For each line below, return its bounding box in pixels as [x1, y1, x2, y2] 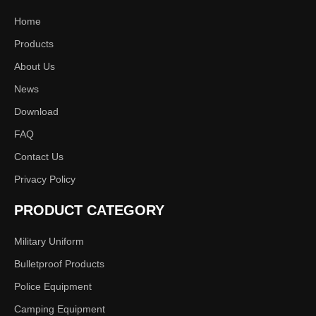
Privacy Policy [14, 174, 75, 185]
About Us [14, 61, 55, 72]
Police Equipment [14, 281, 92, 292]
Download [14, 106, 59, 117]
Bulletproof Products [14, 258, 104, 269]
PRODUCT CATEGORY [14, 202, 164, 218]
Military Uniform [14, 236, 84, 247]
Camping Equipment [14, 303, 105, 315]
